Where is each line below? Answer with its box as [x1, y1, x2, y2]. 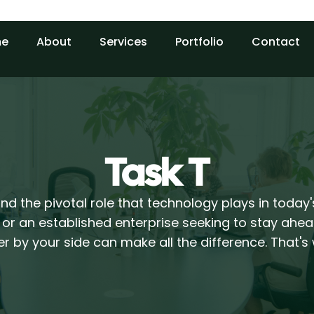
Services [99, 34, 147, 50]
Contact [251, 34, 300, 50]
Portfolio [175, 34, 224, 50]
